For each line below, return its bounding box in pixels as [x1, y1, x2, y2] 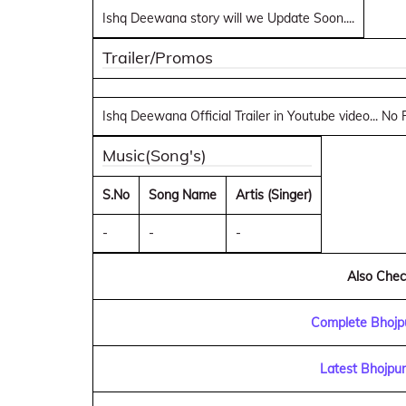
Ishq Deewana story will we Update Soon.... [102, 10, 354, 26]
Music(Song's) [102, 145, 207, 166]
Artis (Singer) [236, 187, 312, 203]
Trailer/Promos [102, 47, 213, 68]
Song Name [149, 187, 217, 203]
